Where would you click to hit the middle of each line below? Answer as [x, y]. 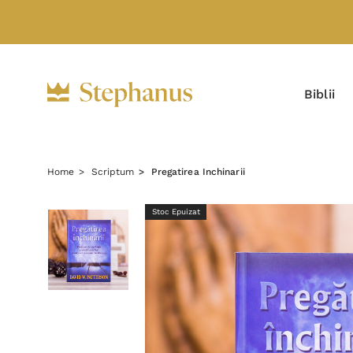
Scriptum [113, 172]
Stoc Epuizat [176, 212]
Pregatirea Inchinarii [198, 172]
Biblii [320, 94]
